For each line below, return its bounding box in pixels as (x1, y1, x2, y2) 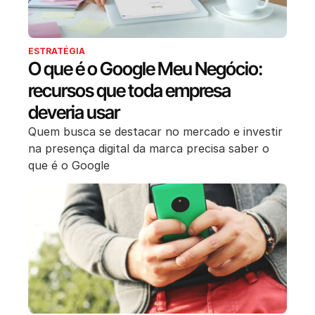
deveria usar (28, 101, 120, 123)
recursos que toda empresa (28, 79, 231, 101)
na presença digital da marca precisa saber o (28, 141, 269, 155)
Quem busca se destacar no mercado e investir (28, 124, 283, 139)
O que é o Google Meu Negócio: (28, 58, 262, 79)
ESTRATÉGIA (28, 46, 85, 56)
